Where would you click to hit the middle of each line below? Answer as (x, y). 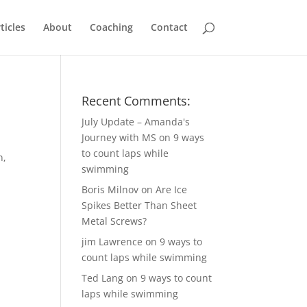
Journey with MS (119, 137)
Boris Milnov (110, 189)
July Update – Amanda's (136, 122)
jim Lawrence (112, 242)
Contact (169, 27)
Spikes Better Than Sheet (139, 205)
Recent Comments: (136, 101)
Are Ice (172, 189)
